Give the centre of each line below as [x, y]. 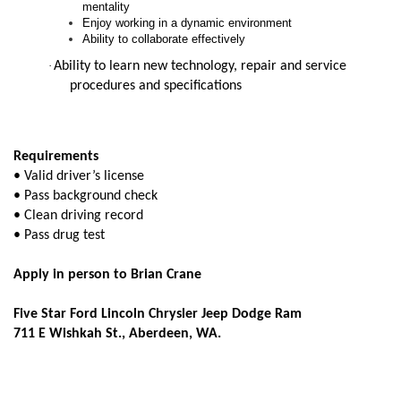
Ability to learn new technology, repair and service [200, 66]
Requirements [56, 157]
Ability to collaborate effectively [164, 38]
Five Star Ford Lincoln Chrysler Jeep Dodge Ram [158, 315]
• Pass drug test [59, 236]
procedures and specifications [156, 85]
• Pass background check [85, 196]
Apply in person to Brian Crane [107, 275]
